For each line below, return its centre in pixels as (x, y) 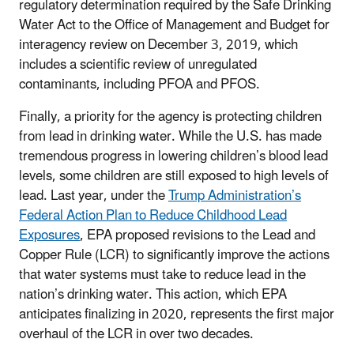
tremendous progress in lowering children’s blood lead (173, 156)
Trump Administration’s (235, 196)
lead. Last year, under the (94, 196)
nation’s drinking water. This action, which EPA (153, 294)
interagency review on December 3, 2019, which (158, 45)
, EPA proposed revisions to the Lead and (198, 235)
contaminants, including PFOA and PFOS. (141, 84)
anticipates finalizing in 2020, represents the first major (177, 314)
